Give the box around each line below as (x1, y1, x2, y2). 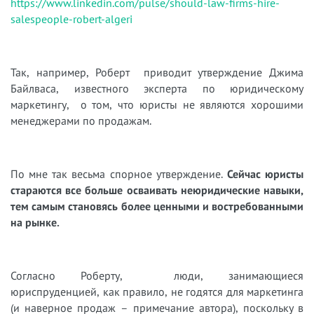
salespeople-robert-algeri (11, 12, 132, 27)
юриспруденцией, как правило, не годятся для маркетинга (11, 285, 303, 299)
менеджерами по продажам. (11, 114, 154, 128)
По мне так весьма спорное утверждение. (11, 167, 227, 182)
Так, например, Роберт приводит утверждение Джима (11, 65, 303, 80)
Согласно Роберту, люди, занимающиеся (11, 268, 303, 283)
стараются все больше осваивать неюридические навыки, (11, 183, 303, 198)
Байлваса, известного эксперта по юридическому (11, 81, 303, 96)
